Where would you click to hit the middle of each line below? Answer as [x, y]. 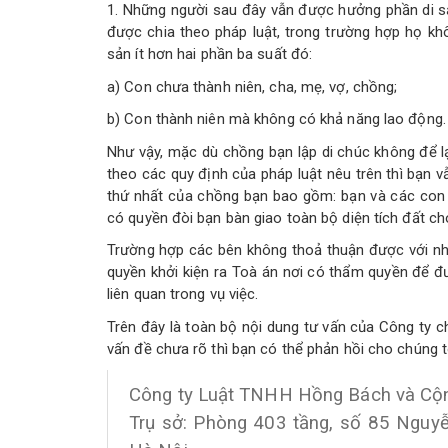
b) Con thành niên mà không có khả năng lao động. [276, 119]
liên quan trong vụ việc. [183, 294]
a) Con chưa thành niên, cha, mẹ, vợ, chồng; [252, 86]
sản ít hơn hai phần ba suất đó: [210, 54]
